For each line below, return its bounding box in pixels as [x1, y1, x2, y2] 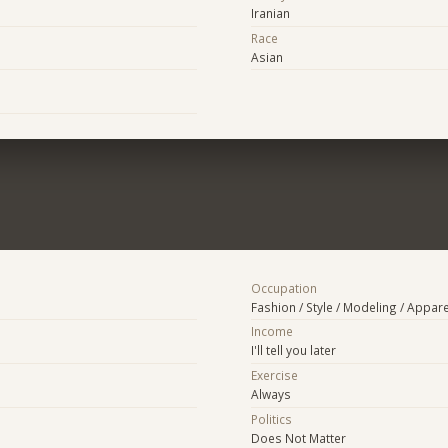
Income [250, 323, 293, 340]
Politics [250, 410, 292, 427]
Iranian [250, 5, 290, 22]
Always [250, 386, 291, 403]
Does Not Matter [250, 429, 346, 446]
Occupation [250, 279, 317, 296]
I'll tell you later [250, 342, 336, 359]
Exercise [250, 367, 298, 384]
